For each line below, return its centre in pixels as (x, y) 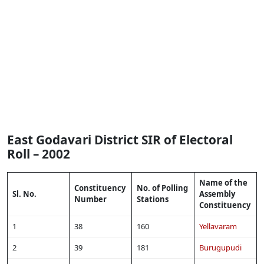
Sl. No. (24, 194)
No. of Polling (162, 188)
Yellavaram (218, 226)
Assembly (217, 194)
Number (90, 199)
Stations (153, 199)
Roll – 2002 (39, 154)
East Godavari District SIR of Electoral (120, 139)
